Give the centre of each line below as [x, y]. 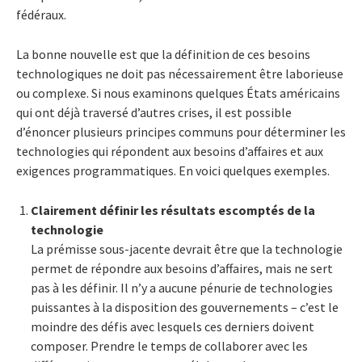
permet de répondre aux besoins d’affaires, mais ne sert [182, 268]
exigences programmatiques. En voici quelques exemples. [173, 170]
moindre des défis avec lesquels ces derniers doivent [173, 326]
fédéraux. [41, 14]
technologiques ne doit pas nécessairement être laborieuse [180, 73]
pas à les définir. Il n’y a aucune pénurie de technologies [182, 287]
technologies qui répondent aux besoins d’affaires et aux [170, 151]
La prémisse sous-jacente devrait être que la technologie [187, 248]
